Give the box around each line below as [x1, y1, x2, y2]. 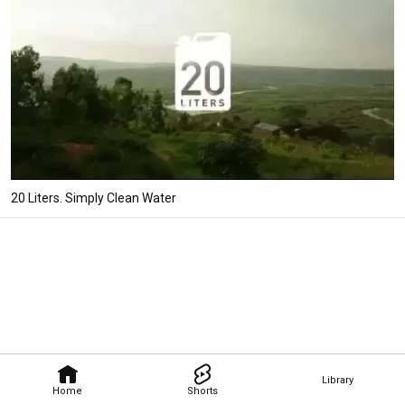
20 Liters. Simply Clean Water [11, 190, 176, 205]
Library [321, 373, 353, 386]
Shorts [186, 384, 218, 397]
